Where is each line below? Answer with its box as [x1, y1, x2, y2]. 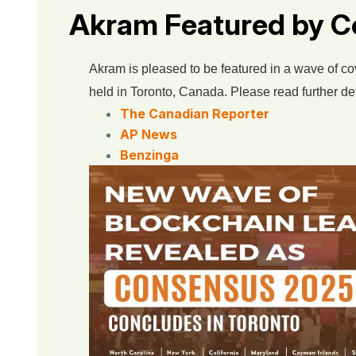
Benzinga [120, 146, 179, 163]
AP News [120, 126, 177, 142]
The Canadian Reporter [120, 105, 269, 122]
